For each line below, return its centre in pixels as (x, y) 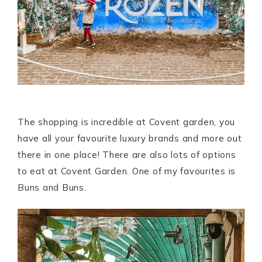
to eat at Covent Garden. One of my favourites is (127, 171)
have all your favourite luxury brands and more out (130, 139)
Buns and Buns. (52, 188)
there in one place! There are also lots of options (127, 155)
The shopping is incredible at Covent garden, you (126, 122)
